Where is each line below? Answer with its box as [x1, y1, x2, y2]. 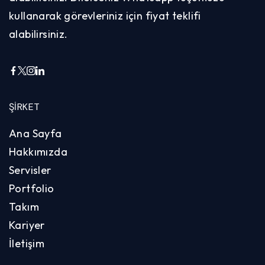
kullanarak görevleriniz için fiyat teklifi [9, 9, 201, 23]
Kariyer [9, 218, 45, 232]
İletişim [9, 237, 45, 251]
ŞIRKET [9, 101, 40, 114]
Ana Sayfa [9, 127, 62, 141]
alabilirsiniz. [9, 27, 71, 41]
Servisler [9, 163, 51, 177]
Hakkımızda [9, 145, 67, 159]
